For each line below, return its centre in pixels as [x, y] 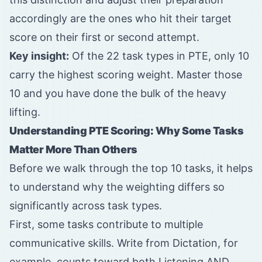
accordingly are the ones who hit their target [120, 19]
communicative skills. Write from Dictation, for [124, 243]
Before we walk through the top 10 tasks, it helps [131, 168]
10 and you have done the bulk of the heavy [118, 94]
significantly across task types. [86, 206]
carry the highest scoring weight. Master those [126, 75]
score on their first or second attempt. [104, 37]
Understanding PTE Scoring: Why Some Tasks [127, 131]
